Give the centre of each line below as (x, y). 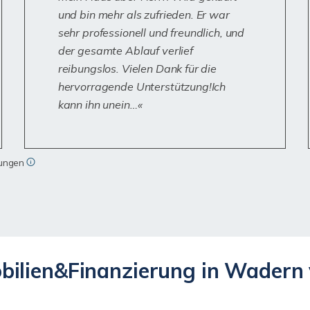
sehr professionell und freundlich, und (151, 33)
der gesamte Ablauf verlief (125, 51)
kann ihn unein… (98, 104)
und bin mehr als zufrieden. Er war (144, 15)
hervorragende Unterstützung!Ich (142, 86)
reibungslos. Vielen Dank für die (137, 69)
